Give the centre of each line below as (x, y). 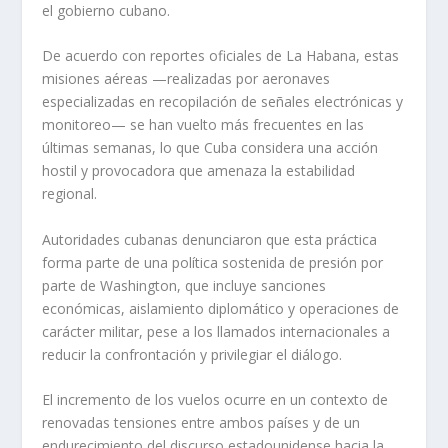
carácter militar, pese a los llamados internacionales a (216, 331)
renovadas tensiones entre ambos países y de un (201, 423)
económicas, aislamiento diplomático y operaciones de (221, 308)
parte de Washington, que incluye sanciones (184, 285)
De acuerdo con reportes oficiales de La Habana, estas (221, 56)
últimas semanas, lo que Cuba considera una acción (210, 148)
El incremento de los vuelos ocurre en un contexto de (215, 400)
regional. (70, 194)
